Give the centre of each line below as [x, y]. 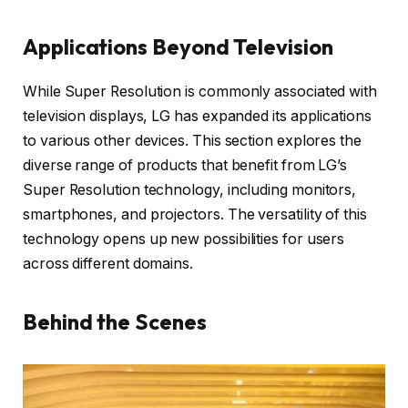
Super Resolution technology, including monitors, [190, 190]
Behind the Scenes [115, 321]
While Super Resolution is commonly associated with [200, 92]
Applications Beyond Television [178, 47]
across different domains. [108, 264]
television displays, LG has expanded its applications [197, 117]
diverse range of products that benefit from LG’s [185, 166]
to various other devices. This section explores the [192, 141]
